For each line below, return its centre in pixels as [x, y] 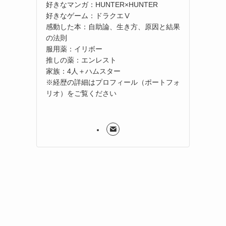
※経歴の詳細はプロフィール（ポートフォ [113, 82]
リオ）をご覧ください [81, 93]
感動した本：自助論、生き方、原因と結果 [113, 26]
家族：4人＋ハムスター [83, 71]
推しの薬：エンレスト [81, 60]
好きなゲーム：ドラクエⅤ [88, 15]
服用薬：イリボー [74, 49]
